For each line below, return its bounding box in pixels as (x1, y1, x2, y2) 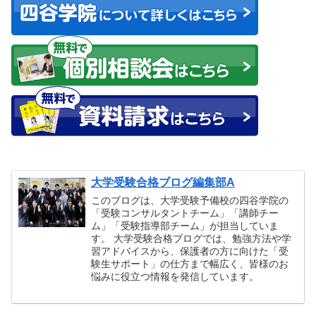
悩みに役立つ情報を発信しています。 (91, 271, 260, 283)
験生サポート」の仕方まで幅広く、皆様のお (91, 258, 289, 270)
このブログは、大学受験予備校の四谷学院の (91, 195, 289, 207)
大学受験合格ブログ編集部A (91, 176, 236, 189)
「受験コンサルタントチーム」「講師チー (91, 207, 279, 219)
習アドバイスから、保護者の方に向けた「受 (91, 245, 289, 257)
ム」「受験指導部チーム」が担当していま (91, 220, 279, 232)
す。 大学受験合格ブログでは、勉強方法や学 (91, 233, 292, 245)
